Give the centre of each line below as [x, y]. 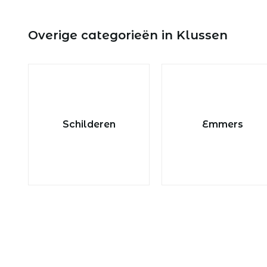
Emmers [222, 124]
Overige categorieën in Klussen [128, 35]
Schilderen [89, 124]
